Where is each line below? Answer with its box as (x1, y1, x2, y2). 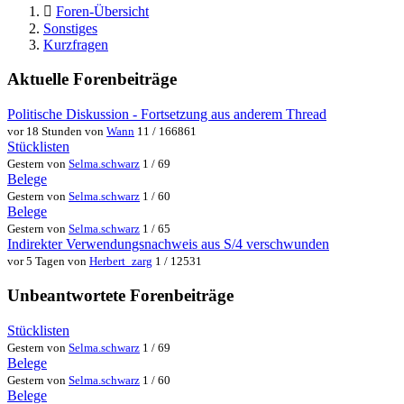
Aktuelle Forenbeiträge (7, 69, 177, 89)
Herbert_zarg (89, 254, 152, 269)
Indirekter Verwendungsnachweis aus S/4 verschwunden (7, 236, 329, 252)
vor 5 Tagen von (7, 254, 89, 269)
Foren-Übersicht (56, 3, 149, 19)
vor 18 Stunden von (7, 124, 106, 139)
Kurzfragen (43, 36, 108, 52)
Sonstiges (43, 20, 97, 36)
